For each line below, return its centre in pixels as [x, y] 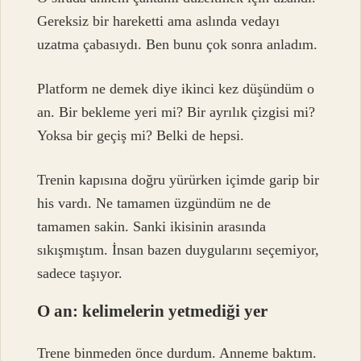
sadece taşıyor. [80, 274]
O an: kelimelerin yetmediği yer [153, 311]
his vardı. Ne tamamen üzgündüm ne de [154, 203]
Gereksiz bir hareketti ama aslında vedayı [159, 21]
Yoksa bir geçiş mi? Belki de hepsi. [141, 136]
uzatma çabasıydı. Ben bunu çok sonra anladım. [178, 44]
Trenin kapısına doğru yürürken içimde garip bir [178, 180]
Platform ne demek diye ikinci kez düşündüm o [176, 89]
